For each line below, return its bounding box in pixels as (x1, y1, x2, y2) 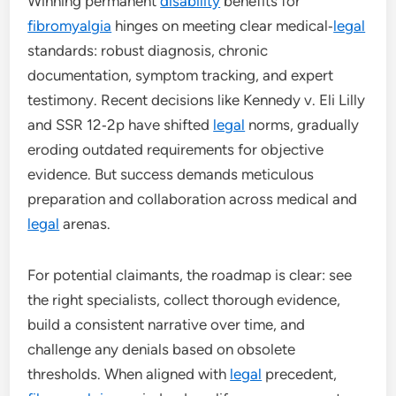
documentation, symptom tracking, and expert (27, 65, 334, 84)
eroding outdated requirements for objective (27, 140, 324, 158)
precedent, (262, 364, 338, 383)
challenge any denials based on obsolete (27, 339, 296, 358)
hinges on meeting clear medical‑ (111, 16, 334, 34)
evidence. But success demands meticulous (27, 164, 315, 183)
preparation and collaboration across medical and (27, 189, 358, 208)
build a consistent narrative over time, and (27, 315, 306, 333)
